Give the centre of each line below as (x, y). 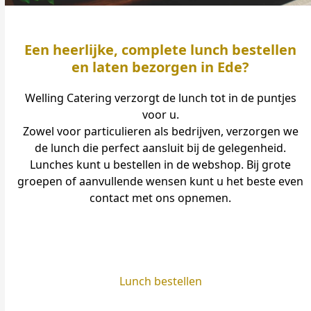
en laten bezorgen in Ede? (161, 67)
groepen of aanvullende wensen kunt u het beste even (161, 181)
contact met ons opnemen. (161, 198)
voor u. (160, 115)
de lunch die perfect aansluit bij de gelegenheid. (161, 148)
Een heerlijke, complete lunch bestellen (161, 50)
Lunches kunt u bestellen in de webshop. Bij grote (161, 165)
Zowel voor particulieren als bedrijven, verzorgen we (160, 131)
